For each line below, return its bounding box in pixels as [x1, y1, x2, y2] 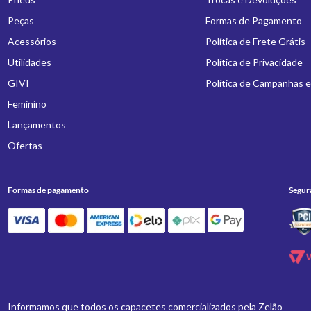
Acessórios [8, 35, 57, 47]
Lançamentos [8, 119, 67, 131]
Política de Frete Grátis [205, 35, 305, 47]
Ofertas [8, 140, 43, 151]
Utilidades [8, 56, 52, 68]
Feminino [8, 98, 47, 110]
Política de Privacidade [205, 56, 303, 68]
